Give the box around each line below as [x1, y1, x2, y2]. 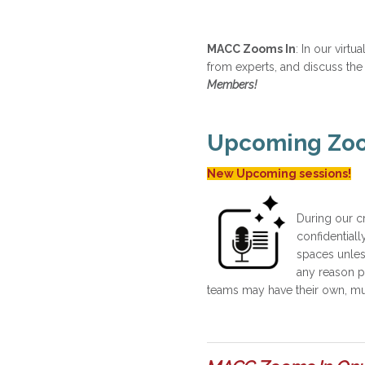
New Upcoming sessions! [207, 167, 351, 180]
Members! [207, 78, 257, 91]
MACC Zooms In [207, 42, 296, 55]
